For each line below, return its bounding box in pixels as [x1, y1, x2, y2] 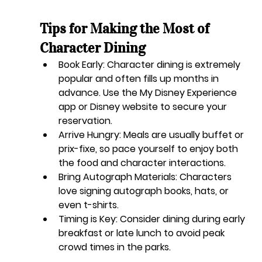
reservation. [58, 114, 112, 128]
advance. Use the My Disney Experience [58, 86, 239, 100]
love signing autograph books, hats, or [58, 184, 231, 198]
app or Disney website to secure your [58, 100, 229, 114]
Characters [177, 170, 234, 184]
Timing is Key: [58, 212, 118, 226]
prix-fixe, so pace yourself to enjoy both [58, 142, 240, 156]
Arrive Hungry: [58, 128, 121, 142]
